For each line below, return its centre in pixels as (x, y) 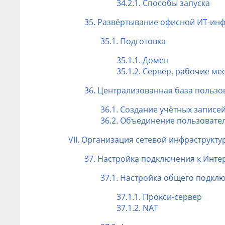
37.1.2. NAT (137, 208)
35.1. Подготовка (133, 41)
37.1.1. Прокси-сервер (159, 197)
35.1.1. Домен (143, 60)
